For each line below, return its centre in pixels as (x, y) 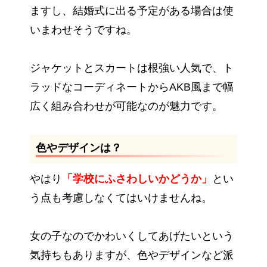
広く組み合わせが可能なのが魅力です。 (126, 106)
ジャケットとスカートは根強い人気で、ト (132, 68)
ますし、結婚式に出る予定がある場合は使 (132, 11)
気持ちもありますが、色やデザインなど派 (132, 255)
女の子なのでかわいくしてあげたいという (132, 236)
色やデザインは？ (79, 148)
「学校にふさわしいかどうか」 (137, 179)
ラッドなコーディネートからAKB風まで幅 (132, 87)
